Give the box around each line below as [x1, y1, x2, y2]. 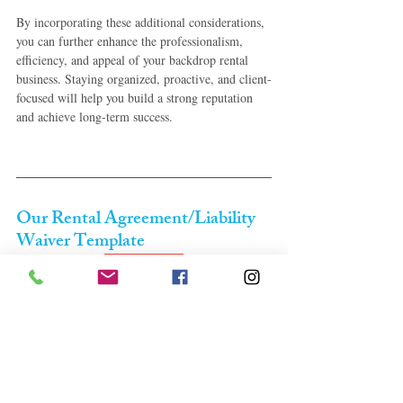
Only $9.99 [115, 265, 173, 283]
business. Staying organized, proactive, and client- [16, 70, 272, 88]
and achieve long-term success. [16, 108, 173, 126]
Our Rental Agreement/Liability [16, 204, 259, 237]
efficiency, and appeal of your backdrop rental [16, 51, 252, 69]
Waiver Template [16, 227, 145, 259]
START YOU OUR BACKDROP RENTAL [16, 351, 251, 371]
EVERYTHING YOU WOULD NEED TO [16, 332, 245, 352]
